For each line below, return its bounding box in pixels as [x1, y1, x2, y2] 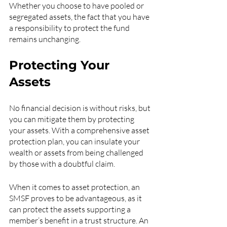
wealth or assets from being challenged [9, 147, 145, 158]
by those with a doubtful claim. [9, 159, 117, 169]
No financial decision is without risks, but [9, 103, 152, 113]
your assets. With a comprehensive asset [9, 125, 151, 135]
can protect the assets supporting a [9, 204, 132, 214]
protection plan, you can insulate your [9, 136, 141, 146]
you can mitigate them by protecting [9, 114, 136, 124]
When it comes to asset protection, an [9, 182, 141, 192]
